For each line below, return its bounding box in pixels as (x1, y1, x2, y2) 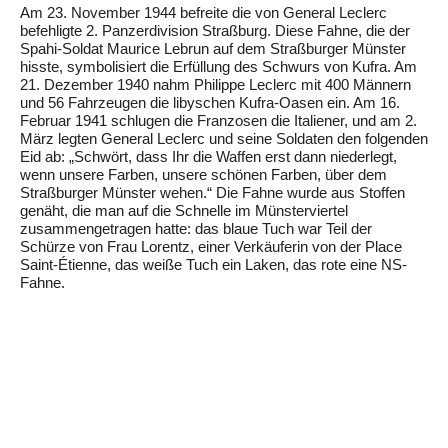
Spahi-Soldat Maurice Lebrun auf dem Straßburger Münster (20, 41, 406, 58)
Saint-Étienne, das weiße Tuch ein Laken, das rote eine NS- (20, 257, 407, 274)
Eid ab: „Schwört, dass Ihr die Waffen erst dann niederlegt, (20, 149, 397, 166)
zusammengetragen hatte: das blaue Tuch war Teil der (20, 221, 372, 238)
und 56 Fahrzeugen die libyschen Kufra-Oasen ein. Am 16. (20, 95, 400, 112)
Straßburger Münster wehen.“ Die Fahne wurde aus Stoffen (20, 185, 405, 202)
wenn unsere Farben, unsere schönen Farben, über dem (20, 167, 387, 184)
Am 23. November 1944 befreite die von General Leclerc (20, 5, 387, 22)
